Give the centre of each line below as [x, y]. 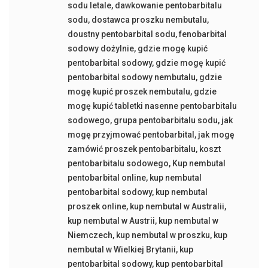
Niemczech [90, 235]
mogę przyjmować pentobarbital [131, 135]
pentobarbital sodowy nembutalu [131, 77]
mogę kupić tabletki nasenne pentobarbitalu [152, 106]
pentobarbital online [106, 178]
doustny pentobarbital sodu [121, 34]
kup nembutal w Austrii [111, 221]
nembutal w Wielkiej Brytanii [121, 249]
